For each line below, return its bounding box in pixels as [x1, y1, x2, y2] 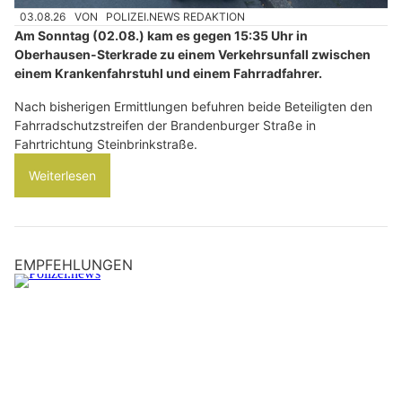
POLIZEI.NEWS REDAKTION [106, 10, 246, 24]
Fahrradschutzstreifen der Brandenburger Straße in [14, 118, 316, 134]
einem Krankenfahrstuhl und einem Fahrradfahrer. [14, 66, 322, 82]
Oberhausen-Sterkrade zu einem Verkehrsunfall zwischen [14, 47, 371, 63]
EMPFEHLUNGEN [14, 256, 133, 275]
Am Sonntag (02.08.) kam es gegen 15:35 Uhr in [14, 28, 308, 44]
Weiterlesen [29, 168, 96, 184]
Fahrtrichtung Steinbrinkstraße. [14, 136, 197, 153]
